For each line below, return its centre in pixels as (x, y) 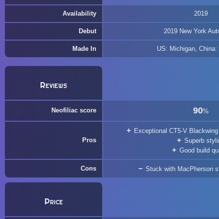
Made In (84, 49)
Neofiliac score (74, 110)
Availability (79, 13)
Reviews (54, 85)
